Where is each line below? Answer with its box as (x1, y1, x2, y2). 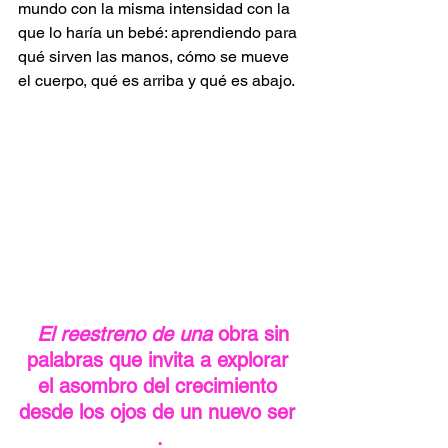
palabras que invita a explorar (26, 347, 294, 372)
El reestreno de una (37, 321, 212, 346)
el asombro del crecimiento (37, 373, 283, 398)
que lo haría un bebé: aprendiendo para (18, 22, 301, 42)
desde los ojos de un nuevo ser (19, 399, 301, 424)
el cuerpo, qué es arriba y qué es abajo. (18, 70, 295, 90)
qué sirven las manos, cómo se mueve (18, 46, 293, 66)
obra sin (212, 321, 295, 346)
